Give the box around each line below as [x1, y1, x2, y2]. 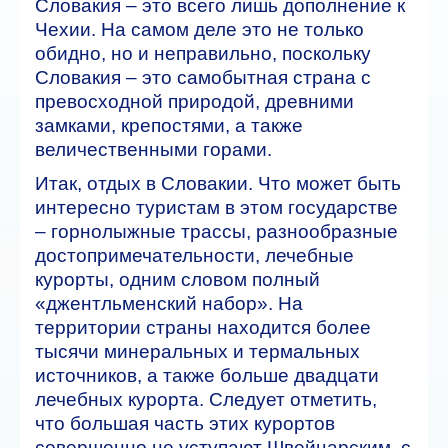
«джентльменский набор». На [35, 292, 303, 314]
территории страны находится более [35, 316, 371, 338]
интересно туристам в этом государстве [35, 196, 398, 218]
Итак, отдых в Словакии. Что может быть [35, 172, 401, 194]
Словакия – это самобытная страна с [35, 66, 371, 88]
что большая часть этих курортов [35, 412, 335, 434]
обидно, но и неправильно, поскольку [35, 42, 371, 64]
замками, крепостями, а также [35, 114, 303, 136]
